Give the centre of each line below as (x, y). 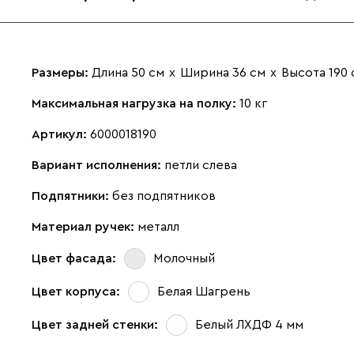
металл (158, 226)
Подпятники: (72, 196)
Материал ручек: (85, 226)
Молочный (184, 259)
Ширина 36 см (223, 72)
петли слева (201, 165)
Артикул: (61, 134)
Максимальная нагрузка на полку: (136, 103)
